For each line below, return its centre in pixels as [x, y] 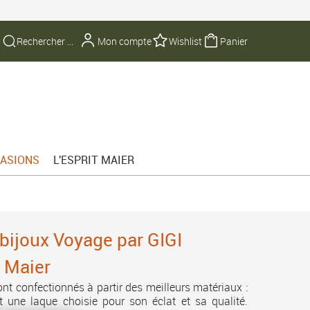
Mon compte [125, 41]
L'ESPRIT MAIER [93, 160]
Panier [234, 41]
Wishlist [185, 41]
